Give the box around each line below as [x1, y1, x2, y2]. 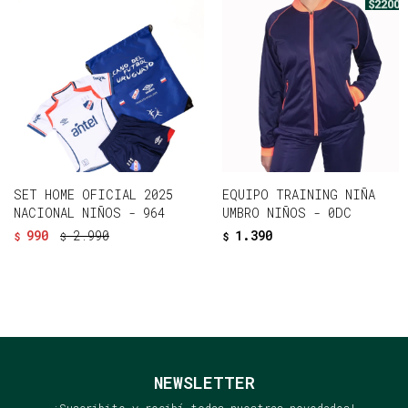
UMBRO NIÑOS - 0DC [222, 204, 352, 221]
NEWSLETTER [153, 372, 255, 393]
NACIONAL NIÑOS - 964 [14, 204, 165, 221]
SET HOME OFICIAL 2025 [14, 186, 173, 203]
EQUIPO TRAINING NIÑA [222, 186, 375, 203]
